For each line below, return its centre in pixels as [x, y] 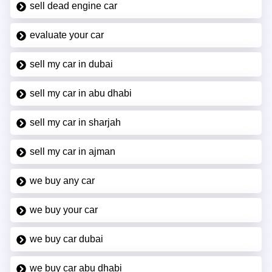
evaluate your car [66, 35]
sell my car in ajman [72, 151]
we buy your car [63, 209]
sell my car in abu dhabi [80, 93]
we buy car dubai [66, 239]
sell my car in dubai [71, 64]
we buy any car [62, 180]
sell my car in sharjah [75, 122]
